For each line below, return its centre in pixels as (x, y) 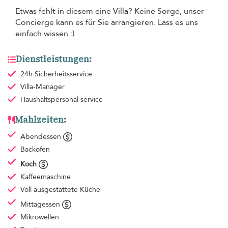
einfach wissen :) (45, 34)
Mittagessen (41, 205)
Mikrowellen (39, 217)
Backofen (35, 150)
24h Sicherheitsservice (56, 74)
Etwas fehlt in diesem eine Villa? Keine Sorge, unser (110, 11)
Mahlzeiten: (40, 120)
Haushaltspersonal (50, 100)
